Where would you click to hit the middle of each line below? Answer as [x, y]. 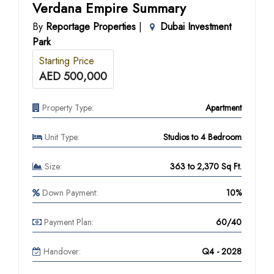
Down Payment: [69, 193]
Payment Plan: [68, 222]
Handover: [61, 251]
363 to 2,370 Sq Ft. [206, 166]
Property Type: [67, 108]
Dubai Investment [196, 27]
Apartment [224, 108]
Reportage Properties [91, 27]
